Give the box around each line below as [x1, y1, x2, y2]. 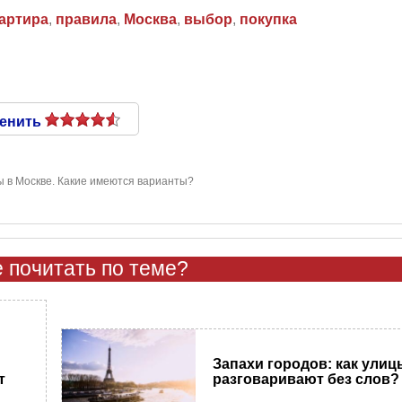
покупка [240, 12, 297, 27]
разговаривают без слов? [213, 371, 400, 387]
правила [56, 12, 117, 27]
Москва [124, 12, 177, 27]
